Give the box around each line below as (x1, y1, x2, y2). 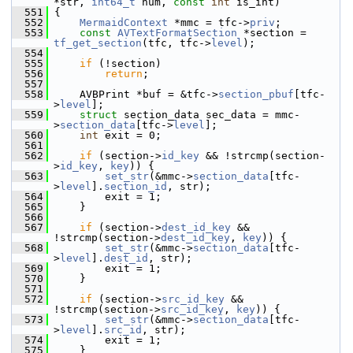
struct (80, 109, 124, 121)
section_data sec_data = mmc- (124, 109, 300, 121)
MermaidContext (80, 17, 168, 28)
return (105, 68, 143, 80)
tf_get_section (54, 37, 142, 49)
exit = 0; (98, 129, 162, 141)
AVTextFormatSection (117, 27, 237, 39)
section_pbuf (218, 88, 294, 100)
